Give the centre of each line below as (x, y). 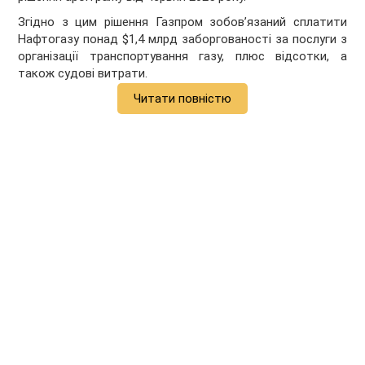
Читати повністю (182, 99)
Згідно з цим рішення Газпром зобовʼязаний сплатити (182, 22)
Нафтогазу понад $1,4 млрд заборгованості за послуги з (182, 40)
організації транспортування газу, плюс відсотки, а (182, 57)
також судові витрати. (83, 74)
